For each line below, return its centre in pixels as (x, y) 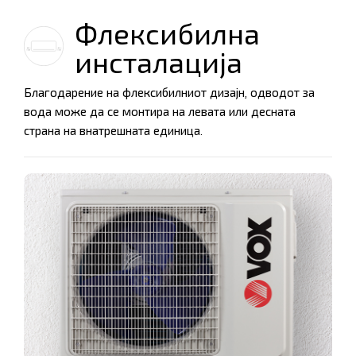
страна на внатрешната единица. (113, 132)
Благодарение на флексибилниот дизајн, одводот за (169, 93)
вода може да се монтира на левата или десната (160, 112)
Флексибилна (167, 35)
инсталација (159, 64)
